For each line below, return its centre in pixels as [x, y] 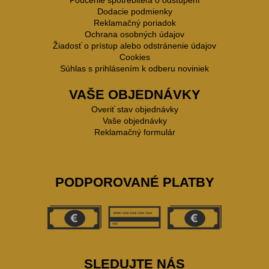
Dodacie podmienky [134, 11]
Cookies [134, 57]
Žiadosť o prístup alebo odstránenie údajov [134, 46]
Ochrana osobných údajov [134, 34]
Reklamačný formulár [134, 132]
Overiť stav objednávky [134, 109]
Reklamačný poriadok [134, 23]
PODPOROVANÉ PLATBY [134, 182]
